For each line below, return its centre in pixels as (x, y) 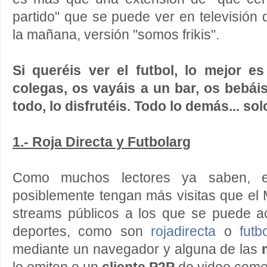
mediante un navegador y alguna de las (137, 249)
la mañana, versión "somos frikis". (116, 35)
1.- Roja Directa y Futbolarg (102, 142)
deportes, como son (82, 232)
